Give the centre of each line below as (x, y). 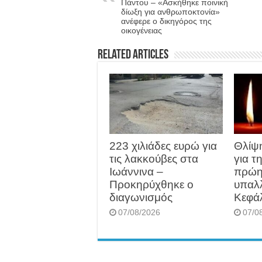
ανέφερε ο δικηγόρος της (166, 21)
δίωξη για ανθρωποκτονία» (170, 11)
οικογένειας (142, 30)
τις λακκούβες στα (154, 158)
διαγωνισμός (141, 197)
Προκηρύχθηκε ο (151, 184)
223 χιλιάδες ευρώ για (163, 146)
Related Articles (133, 55)
